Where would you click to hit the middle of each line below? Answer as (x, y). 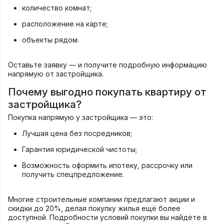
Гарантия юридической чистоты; (79, 149)
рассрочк (158, 165)
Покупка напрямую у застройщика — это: (80, 117)
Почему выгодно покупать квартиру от (107, 92)
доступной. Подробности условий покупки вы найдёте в (107, 217)
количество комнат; (56, 8)
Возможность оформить (65, 165)
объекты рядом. (50, 40)
